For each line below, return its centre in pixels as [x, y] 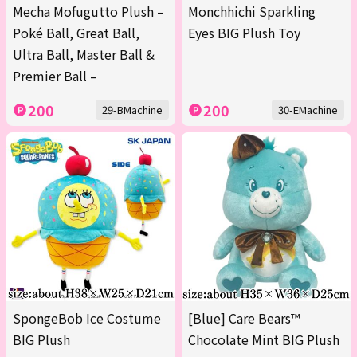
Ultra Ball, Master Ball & [84, 55]
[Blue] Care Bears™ [244, 318]
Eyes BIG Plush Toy [244, 33]
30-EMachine [308, 110]
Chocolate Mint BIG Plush [264, 340]
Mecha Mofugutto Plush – [88, 12]
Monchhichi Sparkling [252, 12]
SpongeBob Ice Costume [87, 318]
